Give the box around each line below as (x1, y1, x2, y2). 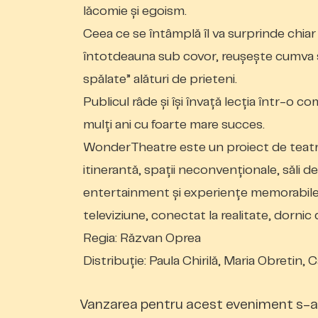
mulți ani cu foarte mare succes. (83, 119, 265, 131)
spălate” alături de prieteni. (83, 73, 237, 86)
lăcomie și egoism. (83, 5, 187, 18)
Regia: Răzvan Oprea (83, 232, 201, 245)
